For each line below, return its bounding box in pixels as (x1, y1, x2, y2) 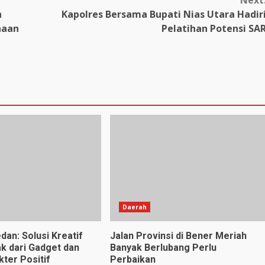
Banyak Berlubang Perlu (109, 241, 216, 253)
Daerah (122, 202, 147, 211)
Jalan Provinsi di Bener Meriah (109, 230, 247, 241)
